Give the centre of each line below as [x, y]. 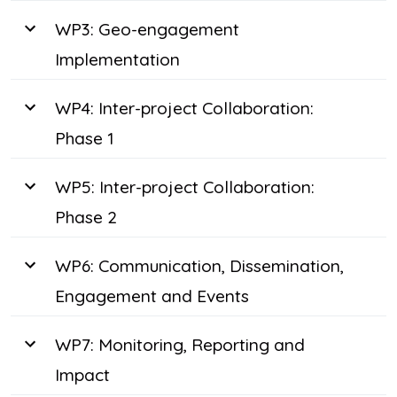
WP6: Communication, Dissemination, [199, 266]
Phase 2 [86, 218]
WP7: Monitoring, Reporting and [180, 345]
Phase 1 [85, 139]
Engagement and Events [152, 296]
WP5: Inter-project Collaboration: [185, 187]
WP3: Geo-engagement [147, 30]
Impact [82, 375]
